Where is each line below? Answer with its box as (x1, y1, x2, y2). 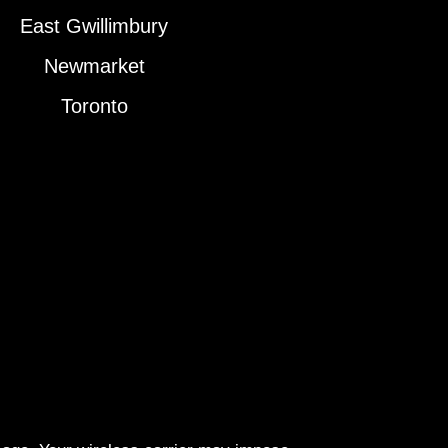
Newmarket (43, 55, 145, 78)
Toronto (60, 95, 128, 118)
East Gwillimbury (20, 15, 169, 38)
